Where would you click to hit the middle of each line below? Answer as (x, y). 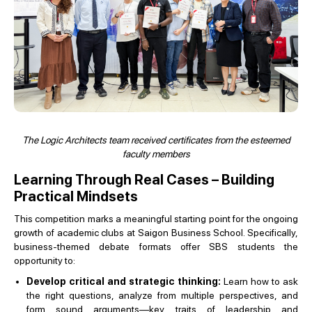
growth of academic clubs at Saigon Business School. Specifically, (156, 233)
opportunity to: (45, 261)
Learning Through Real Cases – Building (144, 180)
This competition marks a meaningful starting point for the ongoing (156, 219)
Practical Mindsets (76, 197)
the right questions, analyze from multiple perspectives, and (162, 296)
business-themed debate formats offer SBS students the (156, 247)
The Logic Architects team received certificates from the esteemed (156, 140)
